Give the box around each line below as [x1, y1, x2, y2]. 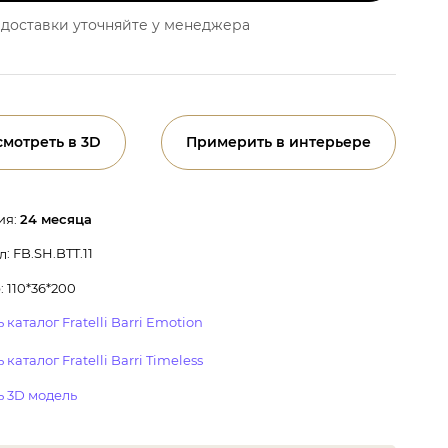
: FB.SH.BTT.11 [7, 244, 93, 261]
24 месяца [20, 210, 92, 227]
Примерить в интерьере [186, 132, 371, 151]
